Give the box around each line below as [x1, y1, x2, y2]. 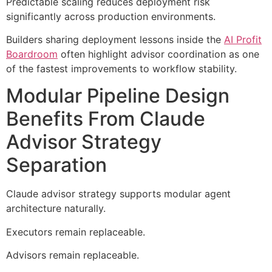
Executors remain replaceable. [6, 225, 145, 238]
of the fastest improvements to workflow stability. [6, 63, 237, 75]
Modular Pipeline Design [6, 84, 229, 108]
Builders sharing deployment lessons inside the [6, 33, 224, 46]
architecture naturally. [6, 202, 106, 215]
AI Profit [224, 33, 262, 46]
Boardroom [6, 48, 58, 61]
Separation [6, 153, 107, 177]
